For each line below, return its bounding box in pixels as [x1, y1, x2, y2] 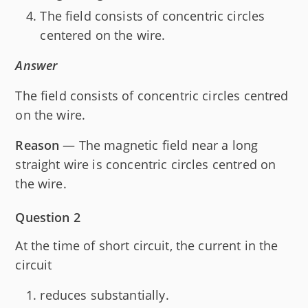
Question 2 [15, 208, 80, 225]
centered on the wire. [40, 26, 166, 43]
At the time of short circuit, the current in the [15, 236, 278, 254]
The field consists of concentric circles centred [15, 87, 289, 104]
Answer [15, 56, 58, 74]
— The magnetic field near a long [59, 136, 258, 153]
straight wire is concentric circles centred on [15, 155, 276, 173]
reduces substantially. [40, 286, 169, 303]
